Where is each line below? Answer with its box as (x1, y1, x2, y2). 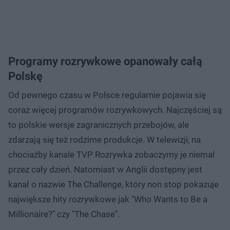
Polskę (8, 69, 43, 83)
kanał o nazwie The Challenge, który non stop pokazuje (8, 179, 219, 189)
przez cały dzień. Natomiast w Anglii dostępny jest (8, 164, 202, 175)
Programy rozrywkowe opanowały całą (8, 54, 202, 68)
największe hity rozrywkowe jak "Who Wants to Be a (8, 194, 207, 204)
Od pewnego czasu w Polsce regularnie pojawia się (8, 89, 206, 100)
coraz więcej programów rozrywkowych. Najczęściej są (8, 104, 222, 115)
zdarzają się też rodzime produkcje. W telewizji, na (8, 134, 201, 145)
